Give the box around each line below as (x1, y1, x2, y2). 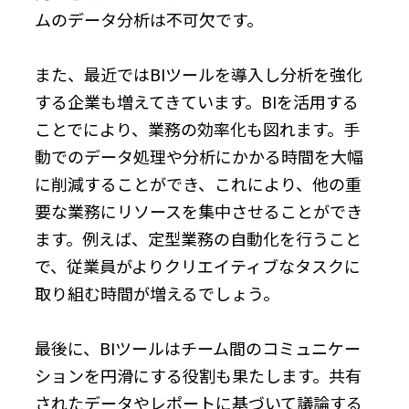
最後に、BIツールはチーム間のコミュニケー (35, 335, 361, 360)
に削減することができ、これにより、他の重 (35, 171, 362, 195)
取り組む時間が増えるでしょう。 (35, 280, 279, 305)
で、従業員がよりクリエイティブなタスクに (35, 253, 361, 278)
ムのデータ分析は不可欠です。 (35, 6, 263, 31)
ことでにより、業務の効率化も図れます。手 (35, 116, 360, 141)
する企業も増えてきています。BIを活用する (35, 89, 359, 113)
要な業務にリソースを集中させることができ (35, 198, 362, 223)
